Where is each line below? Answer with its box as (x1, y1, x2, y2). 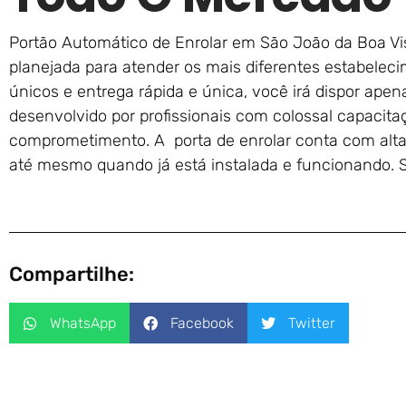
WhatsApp (50, 314, 116, 332)
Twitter (288, 314, 335, 332)
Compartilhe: (9, 262, 134, 286)
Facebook (170, 314, 234, 332)
